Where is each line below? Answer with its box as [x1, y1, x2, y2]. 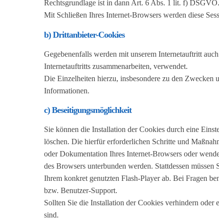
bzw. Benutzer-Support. [44, 186, 117, 195]
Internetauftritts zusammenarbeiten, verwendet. [44, 62, 188, 70]
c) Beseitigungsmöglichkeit [44, 105, 131, 115]
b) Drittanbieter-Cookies [44, 29, 125, 40]
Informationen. [44, 86, 89, 95]
